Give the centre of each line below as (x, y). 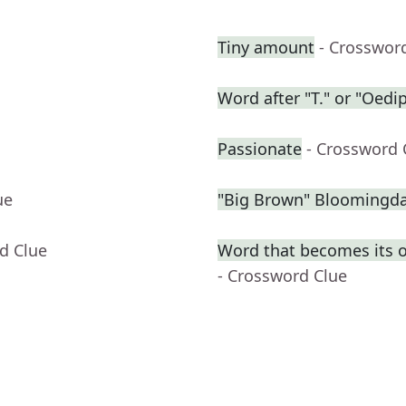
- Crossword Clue (282, 276)
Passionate (260, 149)
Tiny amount (266, 48)
